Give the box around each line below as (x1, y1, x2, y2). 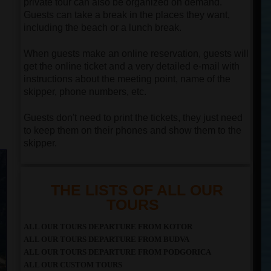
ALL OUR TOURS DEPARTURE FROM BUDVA (24, 235, 189, 244)
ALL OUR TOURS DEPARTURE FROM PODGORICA (24, 247, 211, 256)
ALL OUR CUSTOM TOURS (24, 260, 122, 269)
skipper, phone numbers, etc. (24, 87, 146, 97)
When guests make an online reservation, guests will (24, 48, 249, 59)
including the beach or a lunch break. (24, 22, 181, 33)
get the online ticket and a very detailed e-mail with (24, 61, 240, 71)
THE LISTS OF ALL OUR (50, 181, 223, 198)
